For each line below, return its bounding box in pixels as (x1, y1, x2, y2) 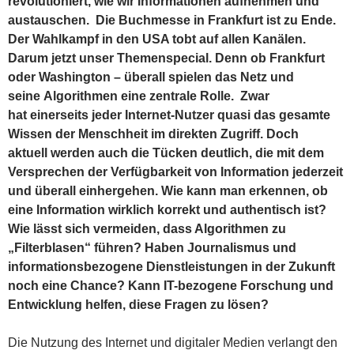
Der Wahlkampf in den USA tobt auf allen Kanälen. (8, 32, 306, 46)
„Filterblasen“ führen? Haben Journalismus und (8, 240, 296, 254)
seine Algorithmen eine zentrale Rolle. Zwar (8, 88, 269, 103)
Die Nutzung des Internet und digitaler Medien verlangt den (8, 335, 337, 349)
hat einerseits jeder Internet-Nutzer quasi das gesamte (8, 107, 330, 122)
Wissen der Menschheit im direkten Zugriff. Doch (8, 126, 299, 141)
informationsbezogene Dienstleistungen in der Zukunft (8, 259, 335, 273)
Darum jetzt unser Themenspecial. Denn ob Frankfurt (8, 51, 325, 65)
